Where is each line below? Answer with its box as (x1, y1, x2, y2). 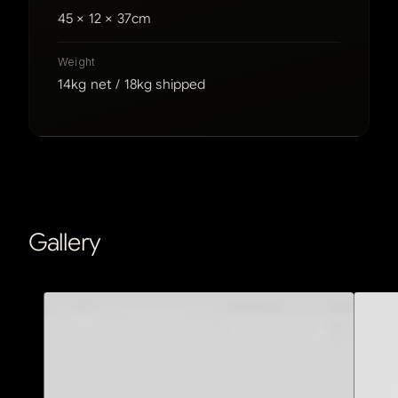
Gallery (28, 227, 102, 259)
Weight (58, 55, 96, 69)
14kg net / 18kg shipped (58, 76, 206, 93)
